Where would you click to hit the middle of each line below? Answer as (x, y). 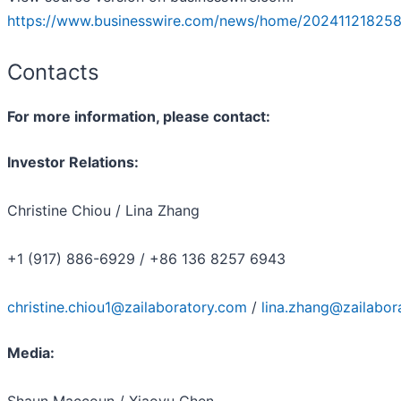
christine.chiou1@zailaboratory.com (127, 307)
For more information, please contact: (139, 116)
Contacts (53, 72)
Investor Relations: (73, 162)
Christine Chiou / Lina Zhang (103, 210)
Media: (31, 352)
